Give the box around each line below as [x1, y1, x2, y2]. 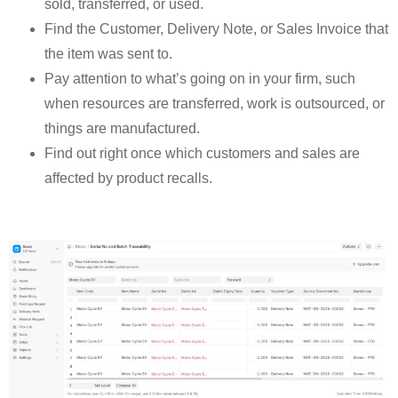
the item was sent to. [44, 45, 172, 61]
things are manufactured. [44, 120, 200, 136]
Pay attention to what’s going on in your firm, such [44, 70, 355, 86]
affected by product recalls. [44, 170, 212, 186]
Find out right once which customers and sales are [44, 145, 360, 161]
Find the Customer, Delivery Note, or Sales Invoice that [44, 20, 388, 36]
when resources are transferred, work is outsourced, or [44, 95, 385, 111]
